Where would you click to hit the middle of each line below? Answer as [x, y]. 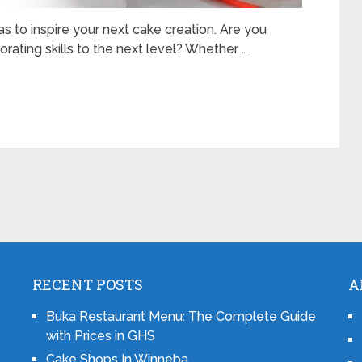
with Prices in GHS [100, 336]
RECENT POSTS [87, 284]
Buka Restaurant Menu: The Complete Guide [181, 316]
